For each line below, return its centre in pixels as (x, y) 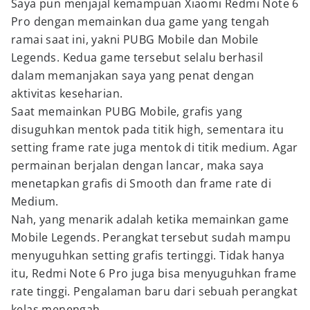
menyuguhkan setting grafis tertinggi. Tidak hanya (148, 255)
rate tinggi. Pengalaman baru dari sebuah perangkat (154, 291)
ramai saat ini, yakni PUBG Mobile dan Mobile (135, 39)
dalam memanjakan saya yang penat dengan (133, 75)
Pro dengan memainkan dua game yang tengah (140, 21)
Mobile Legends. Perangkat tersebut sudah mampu (151, 237)
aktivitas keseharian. (67, 93)
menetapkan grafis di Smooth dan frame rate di (141, 183)
